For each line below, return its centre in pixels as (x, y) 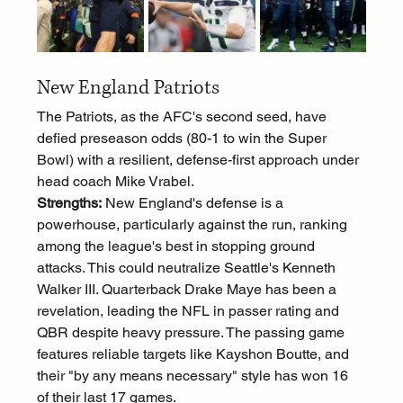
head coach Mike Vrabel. (115, 182)
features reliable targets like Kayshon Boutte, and (194, 354)
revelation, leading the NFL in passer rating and (189, 311)
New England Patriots (128, 88)
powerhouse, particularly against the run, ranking (193, 225)
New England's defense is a (194, 203)
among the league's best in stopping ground (177, 246)
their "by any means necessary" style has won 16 (194, 376)
